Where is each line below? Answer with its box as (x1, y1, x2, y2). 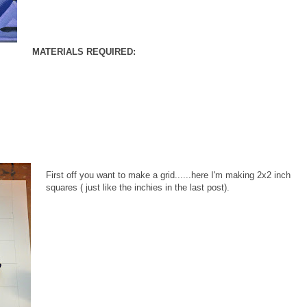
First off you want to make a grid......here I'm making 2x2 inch (46, 169, 291, 180)
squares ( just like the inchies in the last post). (46, 182, 230, 193)
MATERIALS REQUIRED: (32, 46, 136, 57)
